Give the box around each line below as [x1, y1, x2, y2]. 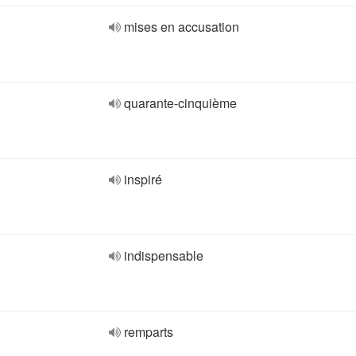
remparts [124, 323, 173, 341]
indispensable [124, 246, 203, 265]
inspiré [124, 170, 162, 188]
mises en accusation [124, 17, 239, 36]
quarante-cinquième [124, 94, 237, 112]
